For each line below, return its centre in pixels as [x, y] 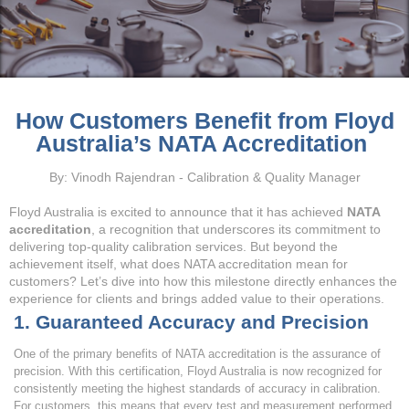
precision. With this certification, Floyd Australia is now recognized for [198, 371]
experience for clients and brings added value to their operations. [197, 299]
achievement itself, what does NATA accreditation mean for [178, 264]
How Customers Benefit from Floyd [204, 121]
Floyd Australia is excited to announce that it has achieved [178, 212]
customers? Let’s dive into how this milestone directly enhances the [203, 281]
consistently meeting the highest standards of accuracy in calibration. [197, 388]
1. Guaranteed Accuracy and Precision [194, 322]
